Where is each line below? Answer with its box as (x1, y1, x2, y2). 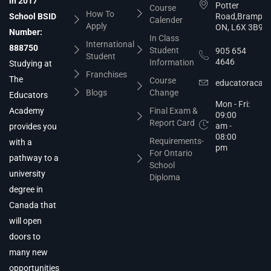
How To (86, 9, 114, 19)
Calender (149, 15, 183, 25)
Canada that (9, 200, 56, 211)
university (9, 169, 45, 179)
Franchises (86, 70, 127, 80)
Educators (9, 90, 48, 100)
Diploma (149, 172, 180, 183)
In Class (149, 33, 179, 44)
